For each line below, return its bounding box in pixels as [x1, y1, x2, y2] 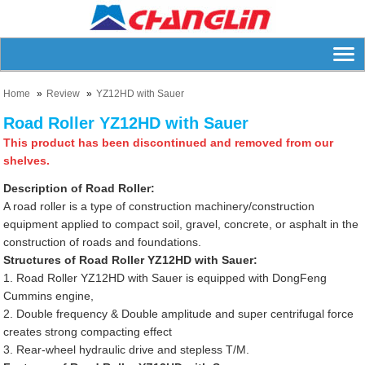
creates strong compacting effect [3, 325, 173, 338]
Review [46, 88, 81, 99]
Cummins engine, [3, 289, 95, 302]
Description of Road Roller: [3, 182, 156, 195]
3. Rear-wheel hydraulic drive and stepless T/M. [3, 343, 250, 356]
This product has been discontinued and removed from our [3, 136, 334, 149]
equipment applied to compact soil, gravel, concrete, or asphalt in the [3, 218, 359, 231]
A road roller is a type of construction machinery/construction [3, 200, 315, 213]
